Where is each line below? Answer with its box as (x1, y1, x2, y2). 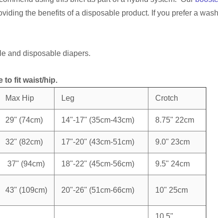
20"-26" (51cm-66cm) (61, 185, 134, 194)
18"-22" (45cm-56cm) (61, 159, 134, 168)
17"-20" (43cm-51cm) (61, 137, 134, 146)
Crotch (155, 93, 178, 102)
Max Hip (5, 93, 34, 102)
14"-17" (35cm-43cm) (61, 115, 134, 124)
